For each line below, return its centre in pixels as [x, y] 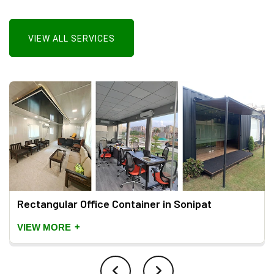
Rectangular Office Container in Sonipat [114, 204]
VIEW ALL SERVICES [72, 39]
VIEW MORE [45, 228]
